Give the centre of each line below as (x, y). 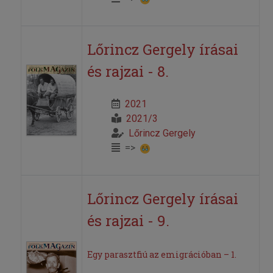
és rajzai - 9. (128, 221)
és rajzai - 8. (128, 72)
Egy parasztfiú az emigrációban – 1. (161, 255)
